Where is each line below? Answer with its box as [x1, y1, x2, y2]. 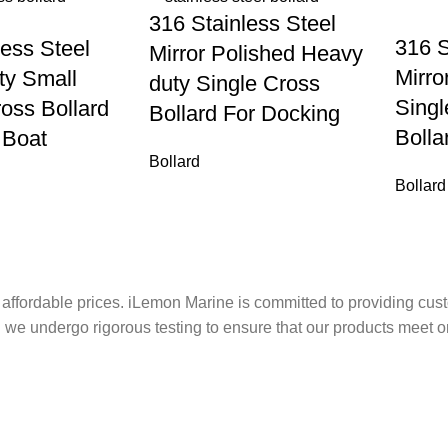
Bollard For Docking [148, 101, 340, 127]
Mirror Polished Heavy [148, 41, 363, 67]
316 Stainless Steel [148, 11, 336, 37]
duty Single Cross [148, 71, 320, 97]
